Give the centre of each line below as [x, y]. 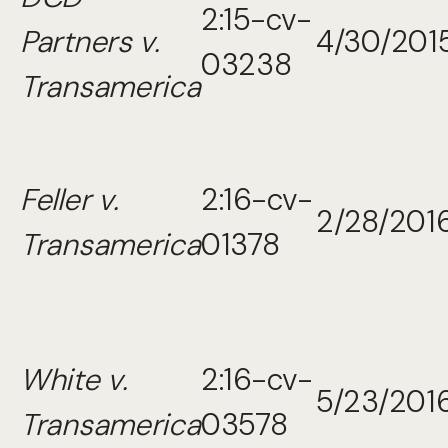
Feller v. [69, 199]
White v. [74, 379]
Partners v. [90, 41]
